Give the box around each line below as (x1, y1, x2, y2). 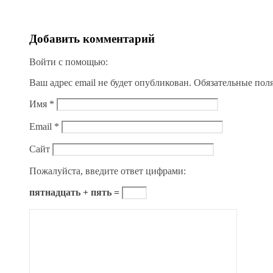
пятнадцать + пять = (29, 187, 122, 198)
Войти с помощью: (29, 57, 110, 68)
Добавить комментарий (29, 32, 155, 45)
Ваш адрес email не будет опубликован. (29, 77, 191, 88)
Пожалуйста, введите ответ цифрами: (29, 166, 186, 177)
